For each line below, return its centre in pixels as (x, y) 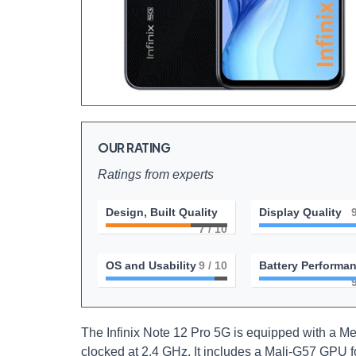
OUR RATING (134, 147)
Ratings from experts (156, 174)
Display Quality (300, 212)
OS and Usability (151, 265)
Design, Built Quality (162, 212)
